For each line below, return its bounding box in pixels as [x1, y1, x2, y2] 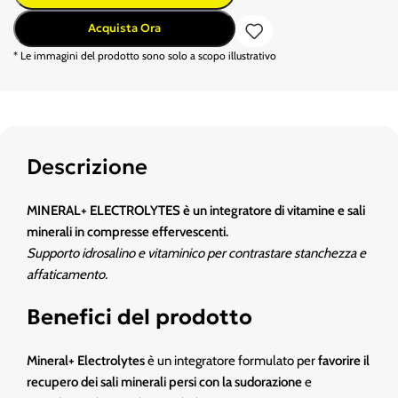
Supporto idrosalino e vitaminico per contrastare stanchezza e [27, 245, 366, 261]
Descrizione [27, 154, 147, 180]
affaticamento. [27, 267, 107, 283]
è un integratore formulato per [145, 353, 318, 369]
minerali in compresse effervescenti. [27, 224, 228, 240]
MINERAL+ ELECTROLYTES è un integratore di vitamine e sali [27, 203, 365, 219]
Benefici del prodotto [27, 304, 252, 330]
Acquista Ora [88, 20, 161, 36]
